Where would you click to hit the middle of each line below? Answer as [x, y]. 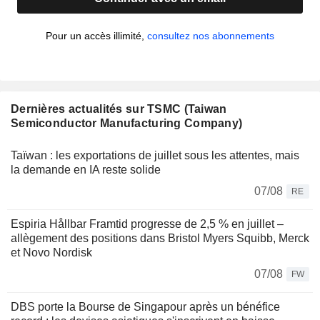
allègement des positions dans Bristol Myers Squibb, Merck [160, 239]
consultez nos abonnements [211, 36]
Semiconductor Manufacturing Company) [127, 124]
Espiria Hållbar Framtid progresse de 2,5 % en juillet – [147, 224]
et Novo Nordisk [51, 253]
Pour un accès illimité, [96, 36]
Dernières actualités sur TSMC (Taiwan [119, 109]
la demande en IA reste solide [86, 170]
